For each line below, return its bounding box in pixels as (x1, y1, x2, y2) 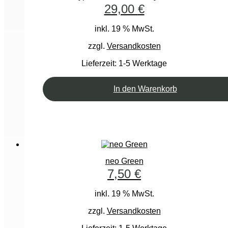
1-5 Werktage (119, 59, 167, 68)
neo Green (105, 157, 144, 166)
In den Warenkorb (113, 84, 177, 94)
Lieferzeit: (81, 59, 119, 68)
